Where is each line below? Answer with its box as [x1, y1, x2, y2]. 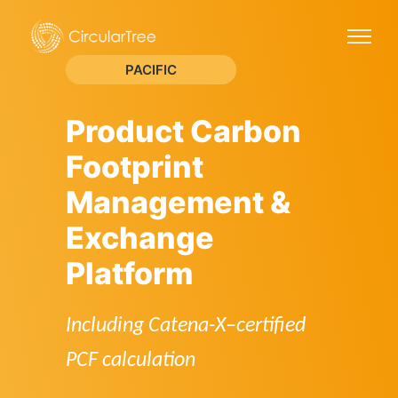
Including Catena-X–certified [66, 315, 306, 337]
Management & [66, 184, 291, 220]
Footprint [66, 148, 203, 185]
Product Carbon [66, 113, 301, 149]
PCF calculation [66, 350, 195, 371]
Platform [66, 255, 193, 291]
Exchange [66, 219, 214, 256]
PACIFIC [125, 61, 177, 78]
